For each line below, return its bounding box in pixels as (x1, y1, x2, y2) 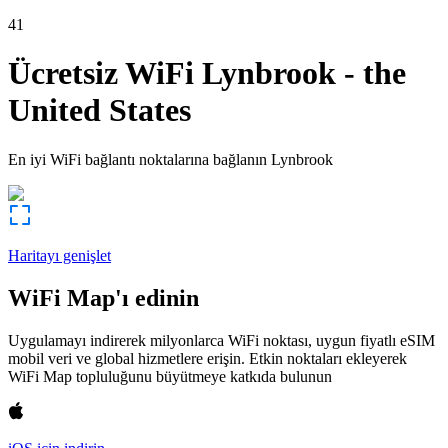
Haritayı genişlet (8, 246, 111, 264)
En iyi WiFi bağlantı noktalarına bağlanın (8, 150, 267, 168)
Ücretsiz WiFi (8, 55, 194, 92)
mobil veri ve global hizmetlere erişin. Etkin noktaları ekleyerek (8, 349, 407, 367)
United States (8, 92, 191, 129)
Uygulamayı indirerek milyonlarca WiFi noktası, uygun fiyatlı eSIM (8, 331, 435, 349)
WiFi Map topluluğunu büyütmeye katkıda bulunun (8, 367, 332, 385)
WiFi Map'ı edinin (8, 284, 199, 311)
